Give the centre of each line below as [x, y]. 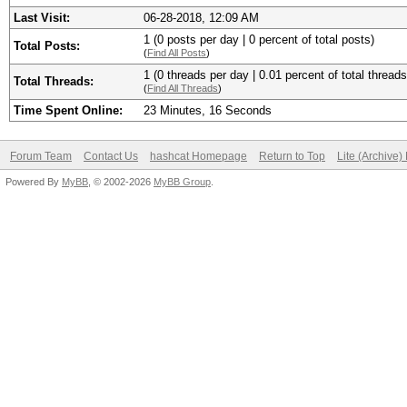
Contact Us [111, 156]
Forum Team [41, 156]
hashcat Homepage [199, 156]
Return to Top [292, 156]
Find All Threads [183, 88]
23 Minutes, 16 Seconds [208, 110]
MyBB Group [182, 182]
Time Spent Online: [68, 110]
